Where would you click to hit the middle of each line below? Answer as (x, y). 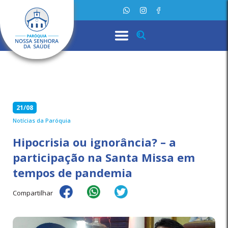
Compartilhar (33, 193)
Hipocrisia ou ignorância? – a (94, 142)
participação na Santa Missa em (104, 157)
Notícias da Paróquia (42, 120)
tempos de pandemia (73, 173)
